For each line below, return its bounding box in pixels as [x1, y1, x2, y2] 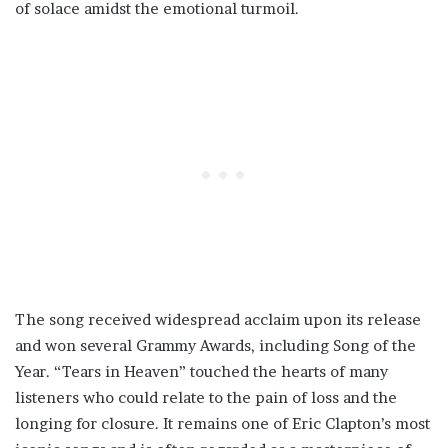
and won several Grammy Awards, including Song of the [15, 336, 416, 355]
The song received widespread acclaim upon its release [15, 310, 421, 329]
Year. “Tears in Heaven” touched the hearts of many [15, 362, 388, 381]
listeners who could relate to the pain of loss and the [15, 388, 397, 407]
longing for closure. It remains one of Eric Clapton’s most [15, 414, 430, 433]
